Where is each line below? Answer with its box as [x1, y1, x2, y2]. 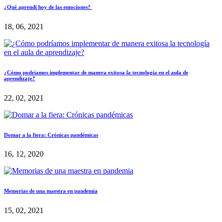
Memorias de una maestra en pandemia [4, 188, 98, 194]
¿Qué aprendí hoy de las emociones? [4, 3, 92, 10]
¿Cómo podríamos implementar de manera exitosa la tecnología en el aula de [4, 69, 188, 75]
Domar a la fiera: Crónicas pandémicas [4, 131, 98, 138]
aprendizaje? [4, 75, 35, 81]
